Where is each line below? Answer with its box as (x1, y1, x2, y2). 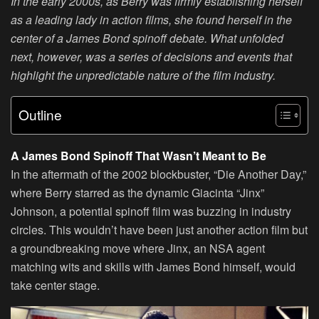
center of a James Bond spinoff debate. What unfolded (11, 30, 283, 47)
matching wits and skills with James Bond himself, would (11, 258, 296, 276)
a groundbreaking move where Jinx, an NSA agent (11, 240, 265, 257)
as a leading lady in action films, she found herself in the (11, 11, 292, 28)
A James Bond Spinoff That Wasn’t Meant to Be (11, 147, 266, 164)
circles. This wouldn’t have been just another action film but (11, 221, 308, 239)
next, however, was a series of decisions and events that (11, 48, 292, 66)
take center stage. (11, 277, 100, 294)
